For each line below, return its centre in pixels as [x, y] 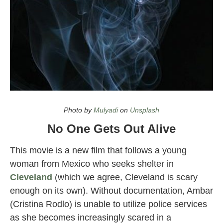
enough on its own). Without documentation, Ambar [111, 191]
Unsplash [145, 110]
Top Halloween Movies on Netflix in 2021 [82, 96]
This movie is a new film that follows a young [98, 150]
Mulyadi [106, 110]
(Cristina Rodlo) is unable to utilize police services [109, 204]
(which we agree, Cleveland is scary [125, 177]
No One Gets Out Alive [111, 129]
